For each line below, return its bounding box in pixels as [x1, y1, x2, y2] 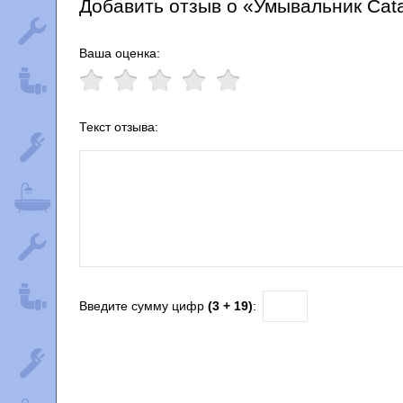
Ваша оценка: [79, 46, 160, 60]
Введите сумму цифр [79, 299, 208, 313]
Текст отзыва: [79, 120, 158, 134]
